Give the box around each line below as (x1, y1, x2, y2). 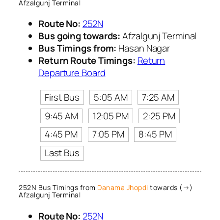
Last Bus (44, 146, 80, 160)
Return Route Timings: (38, 54, 136, 67)
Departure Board (38, 66, 106, 79)
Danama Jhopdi (97, 183, 148, 192)
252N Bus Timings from (19, 183, 97, 192)
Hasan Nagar (116, 41, 170, 55)
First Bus (44, 90, 80, 104)
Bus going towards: (38, 29, 121, 42)
